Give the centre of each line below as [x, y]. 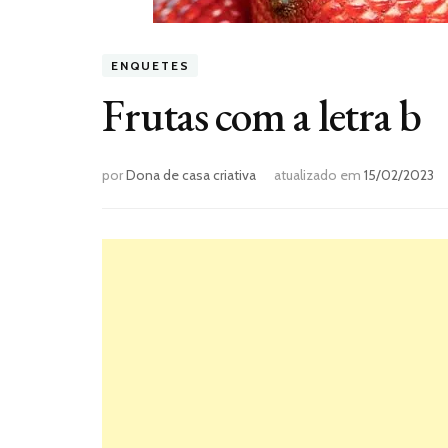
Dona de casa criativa [191, 175]
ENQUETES [150, 65]
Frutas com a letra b [261, 115]
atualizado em [319, 175]
